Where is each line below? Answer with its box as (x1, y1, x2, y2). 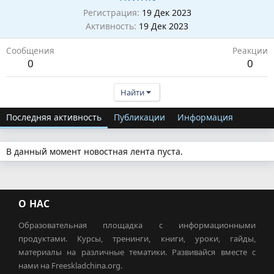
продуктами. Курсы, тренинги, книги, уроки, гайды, (18, 232, 256, 244)
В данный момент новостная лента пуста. (6, 145, 183, 157)
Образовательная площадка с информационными (18, 219, 256, 231)
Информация (177, 111, 233, 123)
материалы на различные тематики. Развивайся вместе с (18, 246, 256, 257)
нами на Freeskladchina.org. (18, 259, 122, 271)
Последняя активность (6, 111, 102, 123)
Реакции (232, 44, 268, 56)
